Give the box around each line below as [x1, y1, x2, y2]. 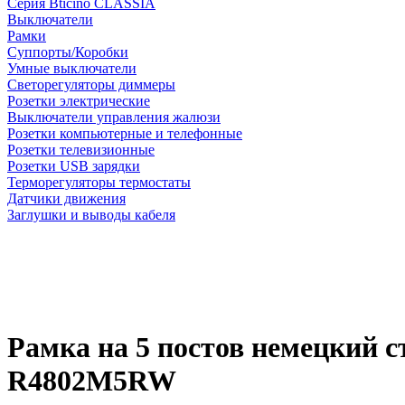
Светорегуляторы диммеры [7, 77, 175, 92]
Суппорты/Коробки [7, 44, 128, 60]
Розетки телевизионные [7, 142, 155, 157]
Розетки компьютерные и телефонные [7, 126, 242, 141]
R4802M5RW [7, 364, 176, 398]
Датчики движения [7, 191, 126, 206]
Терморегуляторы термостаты [7, 174, 191, 190]
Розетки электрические [7, 93, 150, 108]
